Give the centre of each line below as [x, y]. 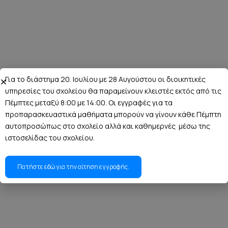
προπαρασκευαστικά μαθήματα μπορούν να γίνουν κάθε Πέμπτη [113, 114]
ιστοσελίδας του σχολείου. [50, 138]
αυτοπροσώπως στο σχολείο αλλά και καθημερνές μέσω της [108, 126]
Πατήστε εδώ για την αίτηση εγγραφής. [73, 167]
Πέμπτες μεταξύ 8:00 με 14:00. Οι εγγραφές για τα [89, 103]
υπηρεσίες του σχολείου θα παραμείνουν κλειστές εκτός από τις [113, 91]
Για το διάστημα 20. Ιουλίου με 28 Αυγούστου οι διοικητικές [105, 79]
